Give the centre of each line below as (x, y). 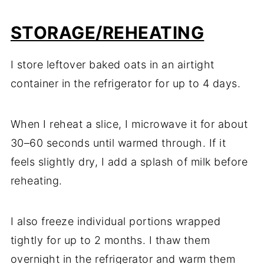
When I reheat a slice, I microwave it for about (129, 124)
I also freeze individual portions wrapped (115, 222)
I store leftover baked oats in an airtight (112, 65)
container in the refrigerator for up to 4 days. (126, 84)
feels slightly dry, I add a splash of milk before (129, 162)
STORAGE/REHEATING (107, 33)
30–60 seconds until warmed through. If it (118, 143)
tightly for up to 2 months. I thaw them (110, 240)
